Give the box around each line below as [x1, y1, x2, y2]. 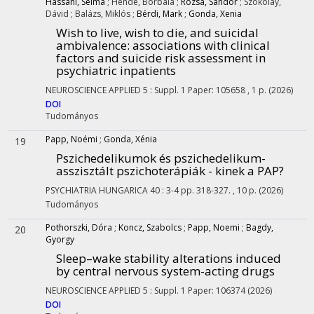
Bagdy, [246, 221, 273, 233]
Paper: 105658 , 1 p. [188, 84, 268, 96]
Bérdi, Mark [137, 8, 182, 20]
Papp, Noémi [46, 133, 97, 145]
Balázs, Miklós [75, 8, 132, 20]
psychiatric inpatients [56, 62, 176, 78]
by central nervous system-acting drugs [56, 263, 275, 279]
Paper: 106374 [188, 285, 247, 296]
